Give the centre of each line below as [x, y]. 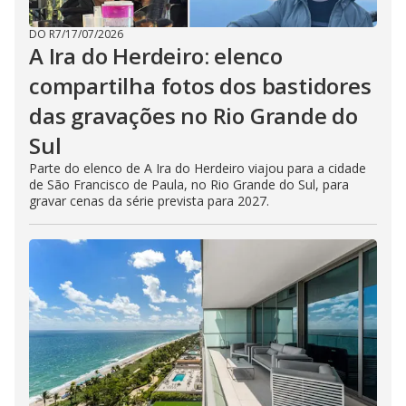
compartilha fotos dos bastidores [200, 86]
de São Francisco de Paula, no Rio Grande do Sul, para [189, 184]
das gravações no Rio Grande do [193, 116]
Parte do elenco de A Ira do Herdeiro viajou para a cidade [198, 168]
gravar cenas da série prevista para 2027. [149, 201]
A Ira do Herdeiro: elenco [156, 56]
